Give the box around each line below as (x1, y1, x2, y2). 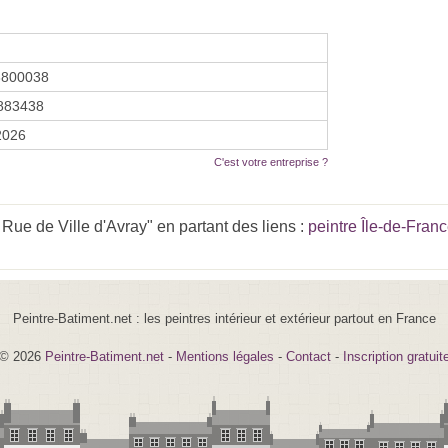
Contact (285, 348, 331, 364)
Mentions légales (175, 348, 274, 364)
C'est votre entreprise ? (214, 155, 328, 168)
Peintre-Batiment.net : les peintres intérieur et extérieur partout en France (12, 310, 436, 326)
